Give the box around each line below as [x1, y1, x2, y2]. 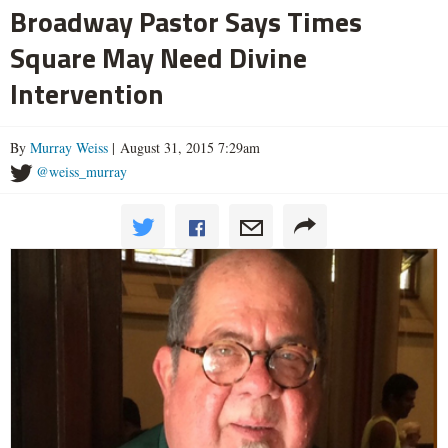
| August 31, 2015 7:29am [108, 138, 260, 158]
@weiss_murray [36, 162, 127, 182]
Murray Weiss [30, 138, 108, 158]
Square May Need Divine [10, 36, 307, 80]
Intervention [10, 72, 164, 116]
